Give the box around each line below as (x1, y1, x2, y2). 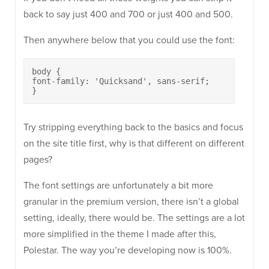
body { (32, 67, 61, 76)
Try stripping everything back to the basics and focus (23, 121, 243, 133)
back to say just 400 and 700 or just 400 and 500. (23, 8, 233, 20)
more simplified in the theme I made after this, (23, 228, 216, 240)
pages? (23, 154, 52, 166)
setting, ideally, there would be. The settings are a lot (23, 212, 245, 224)
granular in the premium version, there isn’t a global (23, 196, 239, 208)
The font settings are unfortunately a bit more (23, 180, 213, 192)
